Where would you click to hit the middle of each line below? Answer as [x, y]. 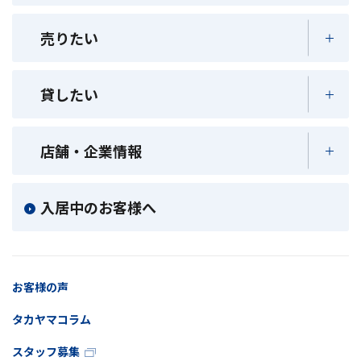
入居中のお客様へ [98, 207]
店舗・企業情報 [91, 151]
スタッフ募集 [46, 351]
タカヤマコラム [52, 319]
